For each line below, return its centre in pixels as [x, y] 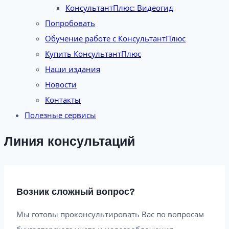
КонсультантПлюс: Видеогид [119, 8]
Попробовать [70, 23]
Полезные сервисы [60, 115]
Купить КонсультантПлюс [93, 54]
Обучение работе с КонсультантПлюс [115, 38]
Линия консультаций [70, 141]
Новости [61, 84]
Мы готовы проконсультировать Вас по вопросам [110, 214]
